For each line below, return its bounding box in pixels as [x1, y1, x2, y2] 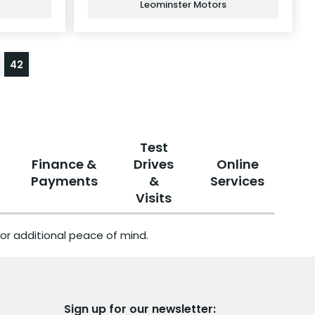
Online [216, 155, 259, 173]
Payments [30, 172, 98, 190]
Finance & [32, 155, 97, 173]
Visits [136, 188, 172, 207]
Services [210, 172, 265, 190]
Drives [134, 155, 174, 173]
